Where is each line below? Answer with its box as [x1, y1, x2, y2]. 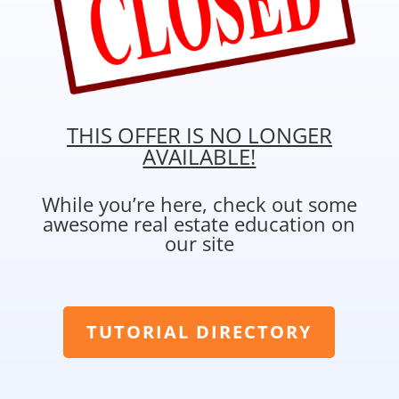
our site [164, 230, 234, 257]
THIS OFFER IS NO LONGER [66, 120, 332, 151]
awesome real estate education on [43, 210, 356, 238]
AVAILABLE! [142, 142, 256, 172]
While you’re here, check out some [41, 191, 357, 218]
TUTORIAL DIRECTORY [86, 320, 313, 345]
